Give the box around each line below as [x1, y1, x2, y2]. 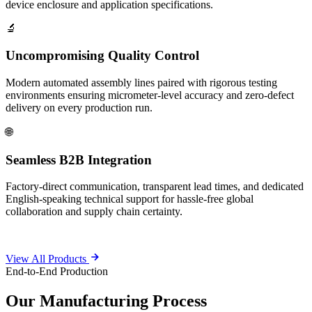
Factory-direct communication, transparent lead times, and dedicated [6, 180, 304, 193]
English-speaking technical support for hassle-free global [6, 193, 253, 205]
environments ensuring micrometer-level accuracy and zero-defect [6, 88, 294, 101]
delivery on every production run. [6, 101, 153, 114]
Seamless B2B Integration [6, 152, 152, 167]
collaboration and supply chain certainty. [6, 205, 182, 218]
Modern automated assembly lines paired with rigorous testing [6, 76, 277, 88]
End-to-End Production [6, 265, 108, 278]
